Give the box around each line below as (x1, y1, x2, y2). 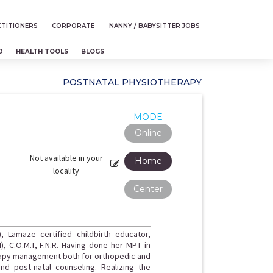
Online (134, 127, 162, 138)
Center (133, 183, 163, 194)
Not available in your (29, 152, 103, 163)
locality (53, 165, 80, 176)
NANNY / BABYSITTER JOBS (108, 22, 200, 30)
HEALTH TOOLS (16, 48, 68, 55)
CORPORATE (52, 22, 95, 30)
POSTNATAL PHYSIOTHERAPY (63, 76, 202, 88)
